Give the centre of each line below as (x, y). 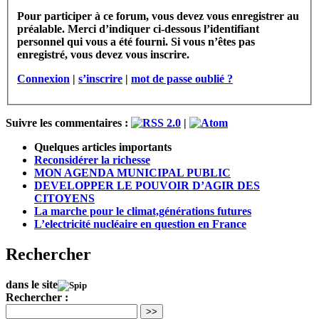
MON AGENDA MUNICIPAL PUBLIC (132, 173)
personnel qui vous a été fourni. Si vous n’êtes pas (68, 42)
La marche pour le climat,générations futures (143, 211)
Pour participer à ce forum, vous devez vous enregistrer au (60, 16)
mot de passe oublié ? (182, 79)
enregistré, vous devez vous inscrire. (103, 55)
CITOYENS (64, 199)
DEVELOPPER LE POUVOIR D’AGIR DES (147, 186)
